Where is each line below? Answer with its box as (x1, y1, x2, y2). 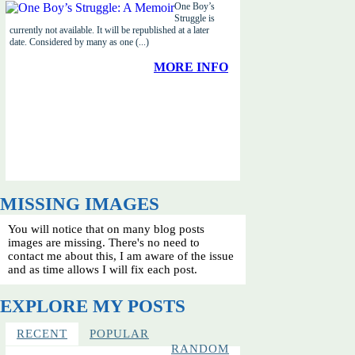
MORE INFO (154, 60, 228, 74)
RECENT (17, 327, 67, 340)
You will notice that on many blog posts (8, 223, 204, 235)
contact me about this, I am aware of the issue (8, 250, 234, 262)
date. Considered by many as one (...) (10, 36, 149, 48)
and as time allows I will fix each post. (8, 263, 197, 276)
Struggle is (174, 13, 215, 24)
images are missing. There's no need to (8, 236, 200, 249)
